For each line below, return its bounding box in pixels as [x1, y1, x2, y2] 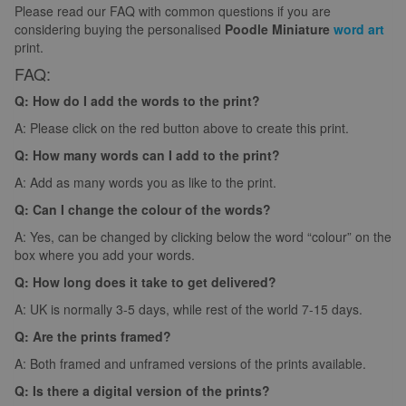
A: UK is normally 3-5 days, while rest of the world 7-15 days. [14, 300, 362, 319]
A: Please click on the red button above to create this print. [14, 119, 349, 138]
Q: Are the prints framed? [14, 327, 171, 346]
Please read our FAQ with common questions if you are [14, 2, 331, 21]
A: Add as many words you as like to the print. [14, 173, 276, 192]
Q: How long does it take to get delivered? [14, 273, 276, 292]
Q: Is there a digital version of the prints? [14, 382, 270, 401]
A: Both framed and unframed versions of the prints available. [14, 354, 366, 373]
